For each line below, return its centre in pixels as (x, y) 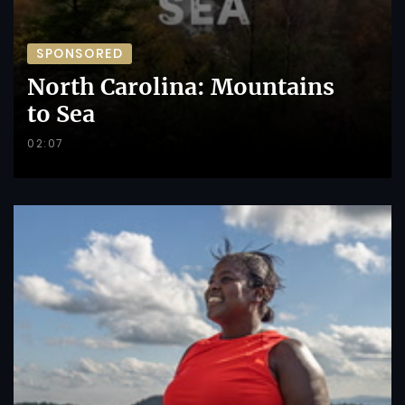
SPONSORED (80, 54)
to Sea (61, 114)
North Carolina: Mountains (181, 87)
